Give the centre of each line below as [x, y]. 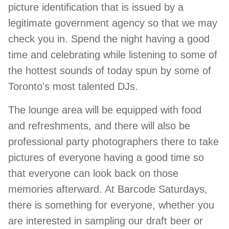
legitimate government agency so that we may [113, 23]
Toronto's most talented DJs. [75, 86]
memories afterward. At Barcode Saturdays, [108, 189]
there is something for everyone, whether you [111, 205]
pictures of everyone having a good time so [106, 157]
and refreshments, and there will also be [99, 126]
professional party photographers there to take [113, 142]
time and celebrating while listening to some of [113, 55]
